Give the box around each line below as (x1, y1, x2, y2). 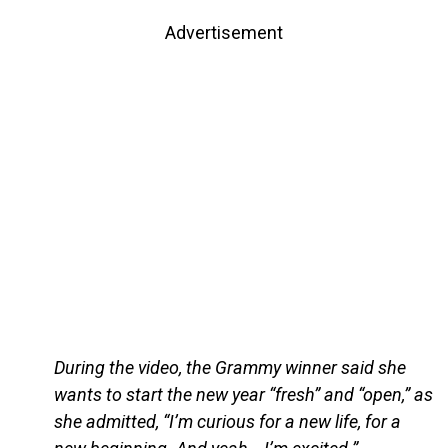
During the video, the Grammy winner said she (53, 357, 406, 379)
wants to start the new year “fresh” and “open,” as (53, 384, 433, 406)
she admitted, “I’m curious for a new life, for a (53, 411, 401, 433)
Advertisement (165, 22, 283, 44)
